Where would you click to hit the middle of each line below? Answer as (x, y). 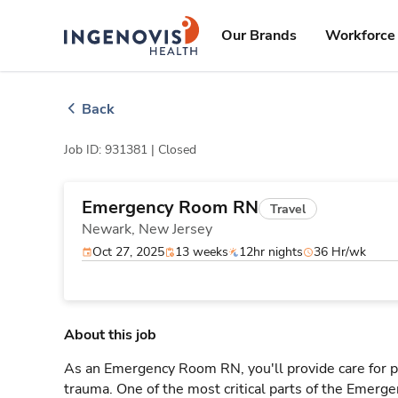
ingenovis (158, 25)
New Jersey (175, 229)
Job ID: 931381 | (111, 150)
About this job (110, 335)
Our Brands (259, 36)
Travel (288, 209)
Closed (177, 150)
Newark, (110, 229)
